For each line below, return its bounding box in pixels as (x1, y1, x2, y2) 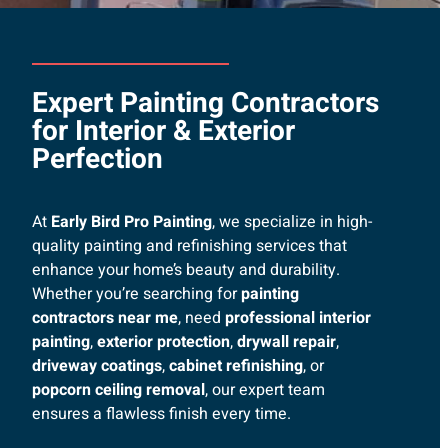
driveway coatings (31, 353, 162, 378)
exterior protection (96, 329, 230, 354)
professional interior (224, 305, 371, 330)
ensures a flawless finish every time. (31, 401, 291, 426)
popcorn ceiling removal (31, 377, 205, 402)
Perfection (31, 138, 163, 180)
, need (177, 305, 225, 330)
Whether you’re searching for (31, 281, 241, 306)
